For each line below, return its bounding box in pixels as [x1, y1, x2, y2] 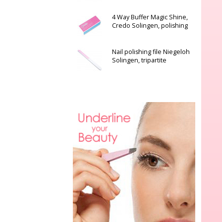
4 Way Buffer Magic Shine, [111, 13, 188, 21]
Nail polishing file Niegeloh [111, 48, 190, 56]
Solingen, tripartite [111, 56, 166, 64]
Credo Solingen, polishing [111, 21, 188, 30]
